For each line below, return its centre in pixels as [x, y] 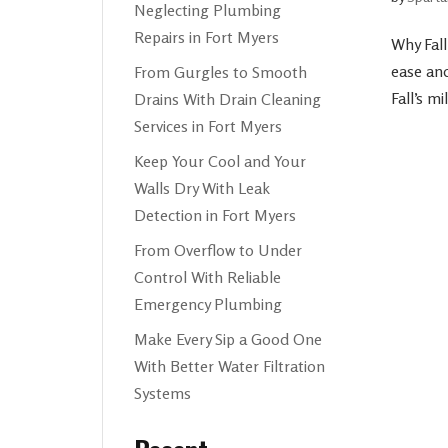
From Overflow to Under [218, 249]
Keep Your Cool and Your [220, 160]
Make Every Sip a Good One [228, 338]
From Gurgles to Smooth [221, 71]
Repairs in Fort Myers [207, 36]
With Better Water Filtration [230, 365]
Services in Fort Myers [208, 125]
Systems [163, 392]
